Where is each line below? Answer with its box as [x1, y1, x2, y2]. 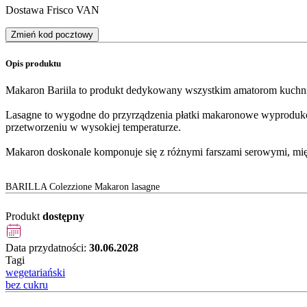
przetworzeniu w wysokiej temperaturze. [5, 121, 181, 134]
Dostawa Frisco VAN [5, 3, 99, 16]
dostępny [42, 210, 84, 223]
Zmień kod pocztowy [11, 29, 93, 40]
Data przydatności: [5, 242, 89, 254]
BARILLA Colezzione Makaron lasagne [5, 182, 160, 193]
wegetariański [5, 267, 65, 279]
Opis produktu [5, 58, 61, 69]
